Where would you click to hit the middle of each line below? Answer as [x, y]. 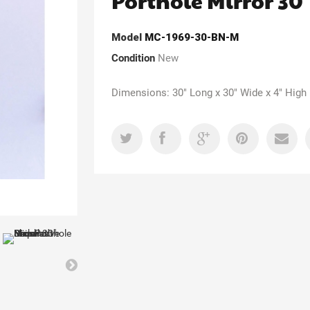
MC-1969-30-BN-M [192, 37]
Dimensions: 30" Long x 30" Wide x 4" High [209, 93]
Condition [134, 58]
